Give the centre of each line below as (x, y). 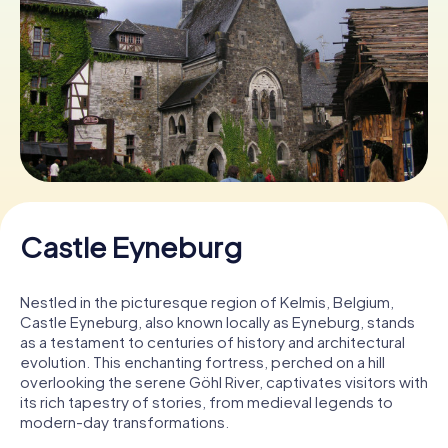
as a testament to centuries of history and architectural (212, 341)
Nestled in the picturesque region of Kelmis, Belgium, (207, 301)
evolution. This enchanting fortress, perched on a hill (202, 361)
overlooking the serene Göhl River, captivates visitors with (224, 381)
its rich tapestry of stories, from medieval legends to (206, 401)
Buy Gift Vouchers (224, 133)
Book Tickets (224, 61)
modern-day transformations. (124, 421)
